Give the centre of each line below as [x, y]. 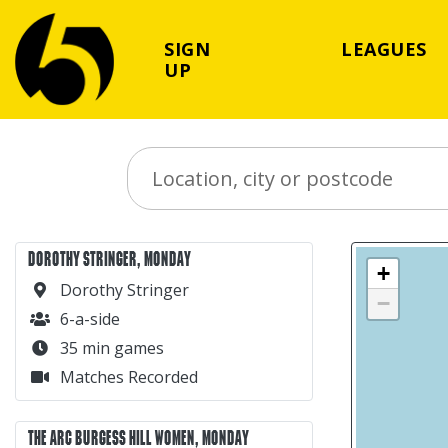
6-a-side [90, 318]
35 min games [112, 347]
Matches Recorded [129, 376]
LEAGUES [384, 48]
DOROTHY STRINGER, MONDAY [109, 258]
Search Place [173, 156]
